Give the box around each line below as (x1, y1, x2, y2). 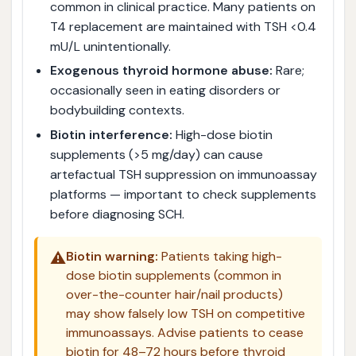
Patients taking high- (157, 248, 282, 265)
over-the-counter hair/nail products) (65, 286, 283, 304)
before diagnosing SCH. (49, 205, 184, 222)
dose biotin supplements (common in (65, 267, 281, 284)
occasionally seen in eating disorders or (49, 82, 281, 99)
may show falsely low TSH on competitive (65, 305, 305, 323)
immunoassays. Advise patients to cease (65, 324, 304, 342)
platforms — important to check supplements (49, 185, 316, 203)
